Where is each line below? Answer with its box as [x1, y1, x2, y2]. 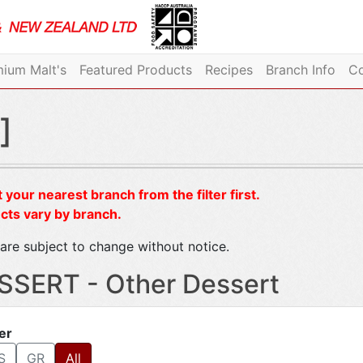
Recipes [204, 62, 253, 78]
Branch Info [265, 62, 335, 78]
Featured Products [79, 62, 192, 78]
